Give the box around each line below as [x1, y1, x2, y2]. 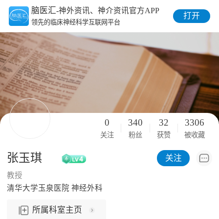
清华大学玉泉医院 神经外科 [7, 184, 103, 193]
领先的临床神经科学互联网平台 [31, 19, 121, 26]
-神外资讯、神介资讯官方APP [56, 6, 160, 15]
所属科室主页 [32, 205, 83, 215]
